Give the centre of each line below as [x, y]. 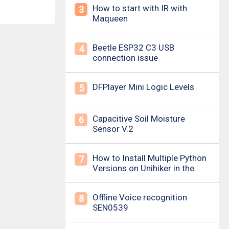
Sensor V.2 [113, 129]
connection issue [125, 58]
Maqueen [110, 18]
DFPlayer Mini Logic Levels [143, 87]
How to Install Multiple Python [150, 158]
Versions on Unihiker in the [143, 168]
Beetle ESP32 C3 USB [133, 48]
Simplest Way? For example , [147, 178]
